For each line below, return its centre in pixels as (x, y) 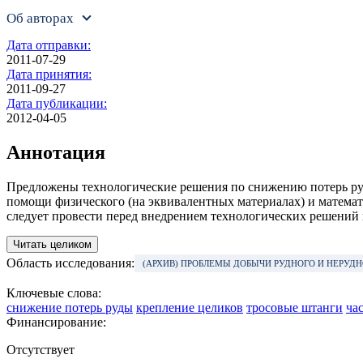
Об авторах (40, 19)
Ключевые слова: (54, 293)
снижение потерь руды (70, 308)
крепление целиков (190, 308)
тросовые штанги (295, 308)
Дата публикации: (57, 104)
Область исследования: (70, 263)
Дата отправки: (49, 45)
